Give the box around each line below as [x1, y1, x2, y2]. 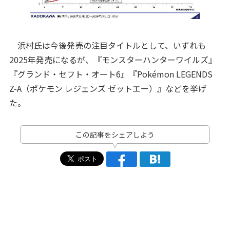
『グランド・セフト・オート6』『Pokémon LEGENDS [9, 67, 213, 80]
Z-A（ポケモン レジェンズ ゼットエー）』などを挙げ [9, 82, 206, 94]
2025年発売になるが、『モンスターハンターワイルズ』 [9, 53, 217, 66]
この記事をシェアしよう [75, 129, 155, 140]
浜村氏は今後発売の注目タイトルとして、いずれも [9, 39, 206, 51]
